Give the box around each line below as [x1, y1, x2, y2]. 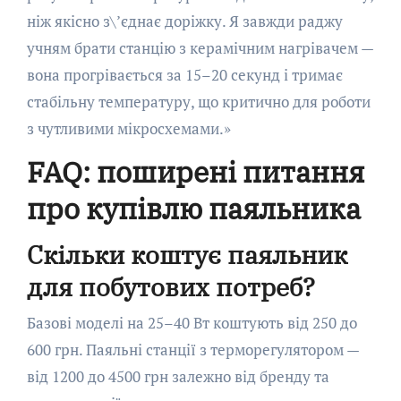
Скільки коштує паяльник [26, 238, 347, 272]
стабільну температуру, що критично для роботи [26, 91, 371, 113]
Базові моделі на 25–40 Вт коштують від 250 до [26, 311, 357, 333]
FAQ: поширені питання [26, 153, 364, 192]
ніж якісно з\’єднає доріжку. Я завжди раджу [26, 11, 343, 32]
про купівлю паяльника [26, 190, 361, 228]
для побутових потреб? [26, 270, 315, 304]
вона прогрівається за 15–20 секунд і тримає [26, 64, 343, 86]
